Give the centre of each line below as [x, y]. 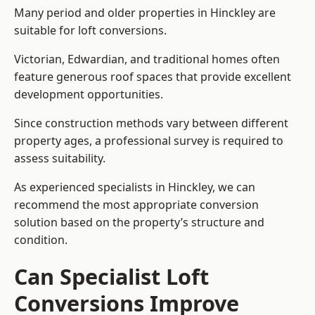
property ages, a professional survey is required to [149, 141]
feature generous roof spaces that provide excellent [153, 77]
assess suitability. [60, 159]
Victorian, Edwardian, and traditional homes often [147, 59]
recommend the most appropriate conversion [136, 205]
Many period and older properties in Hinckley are [145, 13]
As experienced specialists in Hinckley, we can [135, 187]
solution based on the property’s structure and [139, 223]
